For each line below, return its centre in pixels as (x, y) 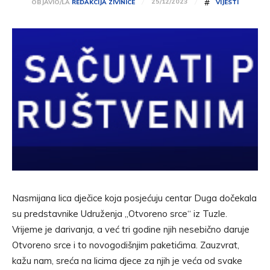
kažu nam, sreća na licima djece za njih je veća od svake (127, 261)
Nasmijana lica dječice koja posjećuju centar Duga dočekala (134, 198)
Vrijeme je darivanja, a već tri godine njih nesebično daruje (131, 230)
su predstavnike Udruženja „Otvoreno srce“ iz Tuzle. (120, 214)
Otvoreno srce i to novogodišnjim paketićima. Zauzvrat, (126, 245)
